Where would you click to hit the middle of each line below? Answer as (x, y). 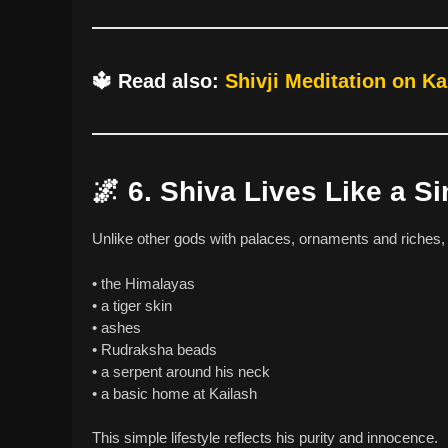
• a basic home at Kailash (174, 393)
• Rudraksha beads (154, 349)
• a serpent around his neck (181, 371)
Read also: (171, 81)
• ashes (116, 327)
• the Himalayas (143, 283)
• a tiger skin (132, 305)
